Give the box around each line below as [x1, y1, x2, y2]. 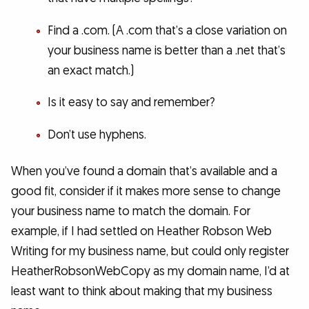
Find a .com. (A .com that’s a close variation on [47, 22, 287, 39]
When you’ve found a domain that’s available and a [11, 163, 277, 180]
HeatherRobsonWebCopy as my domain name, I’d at [11, 263, 290, 280]
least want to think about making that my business [11, 283, 272, 300]
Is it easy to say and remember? [47, 94, 215, 111]
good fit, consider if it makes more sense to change [11, 183, 281, 200]
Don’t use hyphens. [47, 126, 146, 143]
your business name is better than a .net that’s [47, 42, 286, 59]
